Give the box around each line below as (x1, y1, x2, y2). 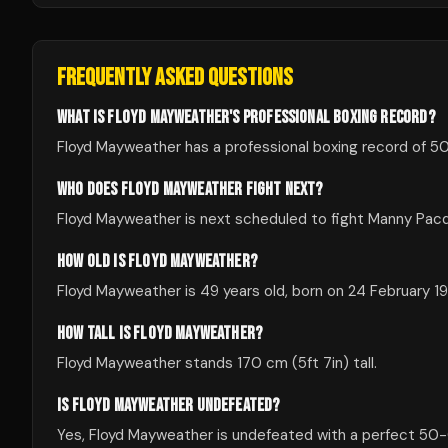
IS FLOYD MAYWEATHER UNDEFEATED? (57, 395, 280, 416)
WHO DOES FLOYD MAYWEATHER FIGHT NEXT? (57, 179, 323, 200)
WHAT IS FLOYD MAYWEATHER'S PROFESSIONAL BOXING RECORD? (57, 107, 435, 128)
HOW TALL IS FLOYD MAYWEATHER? (57, 323, 263, 344)
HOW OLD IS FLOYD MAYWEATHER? (57, 251, 258, 272)
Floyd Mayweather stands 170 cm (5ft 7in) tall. (57, 353, 377, 373)
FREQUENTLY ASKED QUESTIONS (57, 63, 293, 92)
